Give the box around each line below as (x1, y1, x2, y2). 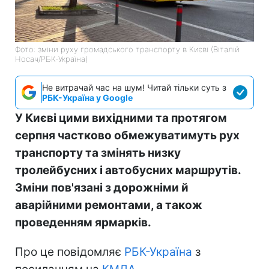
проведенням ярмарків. (15, 215, 151, 229)
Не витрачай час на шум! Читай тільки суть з (42, 82, 226, 92)
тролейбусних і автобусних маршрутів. (15, 163, 241, 177)
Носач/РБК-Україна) (15, 53, 88, 64)
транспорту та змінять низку (15, 145, 181, 160)
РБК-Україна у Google (42, 92, 133, 103)
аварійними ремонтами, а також (15, 198, 202, 212)
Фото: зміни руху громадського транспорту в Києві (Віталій (15, 44, 240, 54)
